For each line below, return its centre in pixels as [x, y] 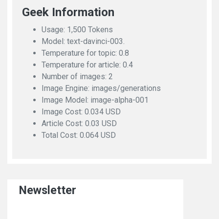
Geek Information [68, 12]
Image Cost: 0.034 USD [81, 112]
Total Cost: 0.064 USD [79, 135]
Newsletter [48, 190]
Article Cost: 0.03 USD [79, 123]
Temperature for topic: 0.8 [85, 53]
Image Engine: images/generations [101, 88]
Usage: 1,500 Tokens [77, 30]
